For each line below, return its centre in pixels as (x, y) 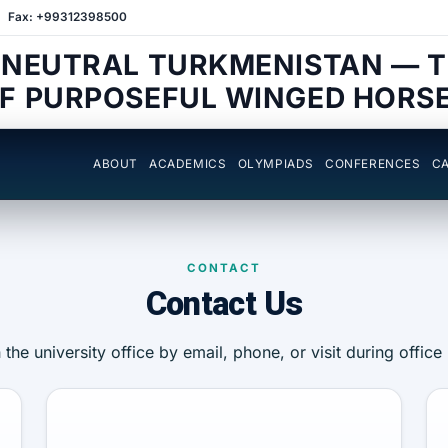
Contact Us (224, 304)
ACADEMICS (188, 163)
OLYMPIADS (275, 163)
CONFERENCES (373, 163)
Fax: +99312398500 (68, 17)
